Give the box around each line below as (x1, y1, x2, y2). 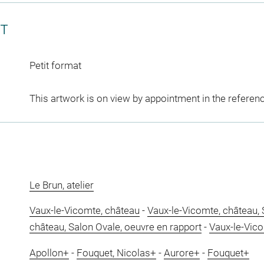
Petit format (29, 59, 81, 71)
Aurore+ (163, 246, 200, 259)
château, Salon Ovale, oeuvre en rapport (29, 221, 202, 233)
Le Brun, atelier (29, 179, 94, 191)
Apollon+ (29, 246, 69, 259)
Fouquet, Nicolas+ (76, 246, 156, 259)
